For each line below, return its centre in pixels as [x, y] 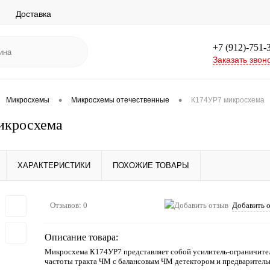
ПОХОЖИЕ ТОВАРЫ [151, 165]
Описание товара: [81, 237]
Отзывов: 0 [69, 205]
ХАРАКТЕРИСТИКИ [54, 165]
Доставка [33, 14]
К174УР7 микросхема [228, 100]
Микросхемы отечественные [120, 100]
